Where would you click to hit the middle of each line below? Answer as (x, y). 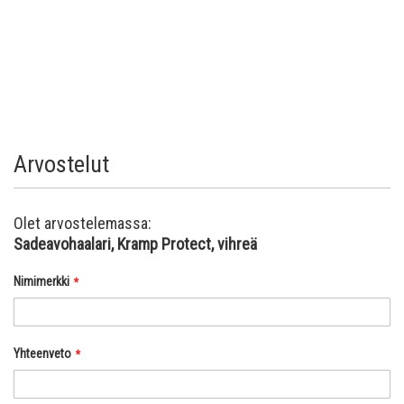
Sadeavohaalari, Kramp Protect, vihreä (135, 243)
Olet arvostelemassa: (83, 223)
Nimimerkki (41, 281)
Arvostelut (61, 164)
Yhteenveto (42, 353)
